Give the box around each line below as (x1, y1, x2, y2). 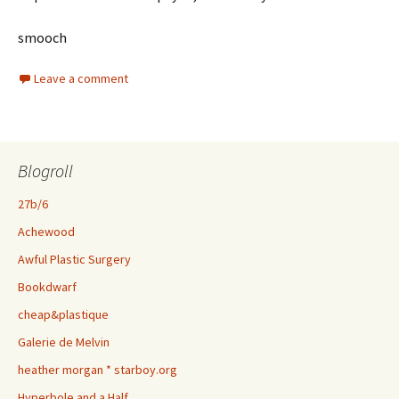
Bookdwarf (18, 279, 77, 296)
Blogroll (18, 159, 73, 183)
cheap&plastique (18, 306, 109, 323)
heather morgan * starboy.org (18, 362, 177, 379)
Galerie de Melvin (18, 334, 110, 351)
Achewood (18, 224, 75, 240)
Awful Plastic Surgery (18, 251, 131, 268)
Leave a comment (34, 70, 128, 87)
